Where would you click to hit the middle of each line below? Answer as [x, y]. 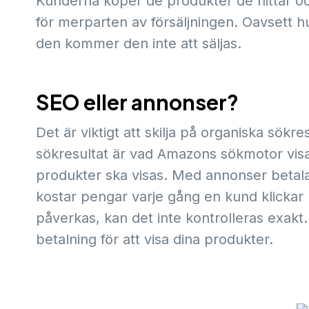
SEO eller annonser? [137, 102]
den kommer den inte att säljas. [139, 43]
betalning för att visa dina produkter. [154, 239]
